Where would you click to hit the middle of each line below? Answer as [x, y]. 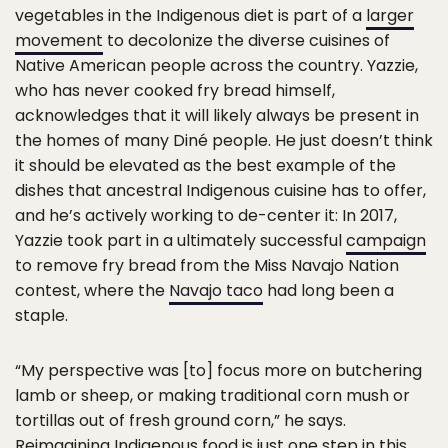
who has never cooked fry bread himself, [175, 90]
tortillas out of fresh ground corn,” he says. [180, 420]
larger [390, 15]
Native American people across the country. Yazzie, [216, 65]
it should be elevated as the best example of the [205, 165]
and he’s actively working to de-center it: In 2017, [206, 215]
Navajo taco [216, 290]
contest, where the [92, 290]
